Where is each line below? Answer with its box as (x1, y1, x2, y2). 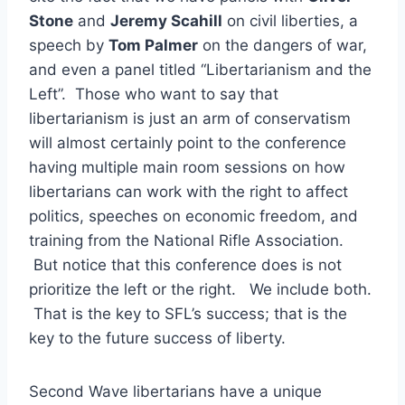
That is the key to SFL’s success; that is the (29, 304, 347, 323)
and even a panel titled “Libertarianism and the (29, 60, 372, 79)
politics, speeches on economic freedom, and (29, 206, 358, 225)
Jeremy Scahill (110, 11, 222, 30)
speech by (29, 35, 108, 54)
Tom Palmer (108, 35, 198, 54)
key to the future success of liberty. (29, 328, 286, 347)
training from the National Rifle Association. (29, 231, 344, 250)
